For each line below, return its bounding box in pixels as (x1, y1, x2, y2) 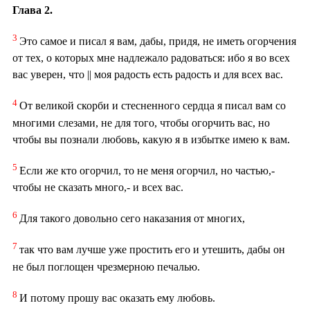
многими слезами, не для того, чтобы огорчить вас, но (12, 116, 270, 129)
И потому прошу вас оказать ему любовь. (19, 291, 215, 304)
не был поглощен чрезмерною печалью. (12, 260, 200, 273)
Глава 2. (12, 3, 53, 16)
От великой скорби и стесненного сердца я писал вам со (19, 100, 286, 112)
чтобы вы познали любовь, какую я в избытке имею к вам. (12, 133, 290, 145)
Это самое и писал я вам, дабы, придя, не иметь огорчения (19, 35, 296, 48)
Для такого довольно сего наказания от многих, (19, 212, 245, 225)
